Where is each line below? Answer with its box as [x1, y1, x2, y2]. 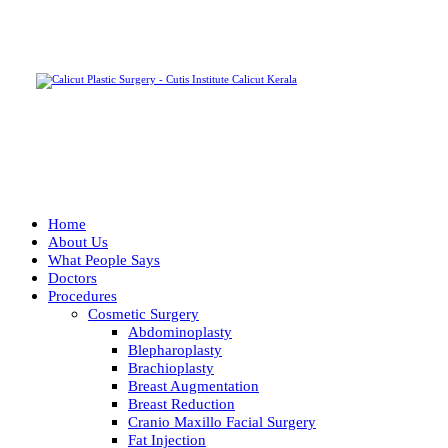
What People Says [48, 252, 160, 268]
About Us [48, 234, 108, 250]
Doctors [48, 270, 97, 286]
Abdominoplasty [128, 324, 232, 340]
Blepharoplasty [128, 342, 222, 358]
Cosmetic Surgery [88, 306, 199, 322]
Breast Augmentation [128, 378, 259, 394]
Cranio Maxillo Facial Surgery [128, 414, 316, 430]
